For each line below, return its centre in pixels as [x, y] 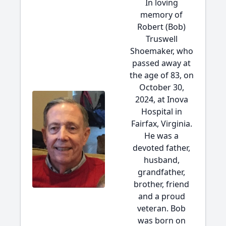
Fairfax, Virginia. [161, 124]
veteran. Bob [161, 208]
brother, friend [161, 184]
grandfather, [161, 172]
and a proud [161, 196]
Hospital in [161, 111]
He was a [161, 136]
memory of [161, 15]
